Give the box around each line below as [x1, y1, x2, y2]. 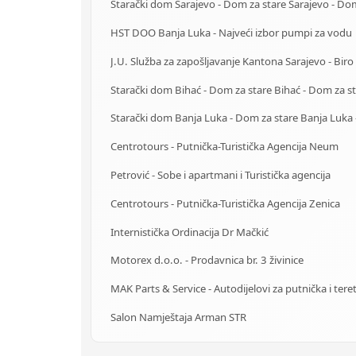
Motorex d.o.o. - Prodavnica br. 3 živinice [110, 253, 304, 268]
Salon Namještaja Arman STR [110, 309, 246, 324]
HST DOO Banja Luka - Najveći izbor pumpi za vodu [110, 25, 352, 41]
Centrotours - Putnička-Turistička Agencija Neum [110, 139, 339, 154]
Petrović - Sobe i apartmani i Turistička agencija [110, 167, 331, 182]
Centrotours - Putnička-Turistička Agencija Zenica [110, 195, 340, 211]
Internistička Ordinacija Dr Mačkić [110, 224, 269, 239]
